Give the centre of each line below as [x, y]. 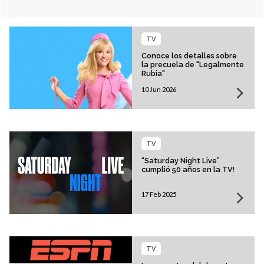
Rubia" [153, 74]
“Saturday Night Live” [181, 161]
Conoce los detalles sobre [189, 56]
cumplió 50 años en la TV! [188, 170]
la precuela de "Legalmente [193, 65]
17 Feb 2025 [159, 194]
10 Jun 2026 [159, 90]
